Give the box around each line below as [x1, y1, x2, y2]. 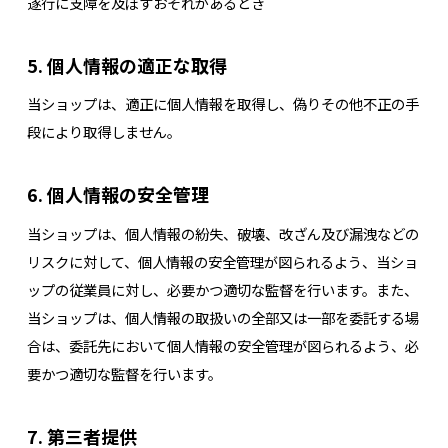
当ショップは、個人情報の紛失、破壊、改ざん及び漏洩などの [26, 222, 419, 244]
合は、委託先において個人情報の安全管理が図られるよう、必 [26, 334, 419, 356]
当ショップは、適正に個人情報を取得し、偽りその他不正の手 [26, 93, 419, 115]
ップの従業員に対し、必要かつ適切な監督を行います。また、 [26, 278, 418, 300]
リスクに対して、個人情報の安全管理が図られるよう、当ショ [26, 250, 418, 272]
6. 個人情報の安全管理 [26, 181, 209, 208]
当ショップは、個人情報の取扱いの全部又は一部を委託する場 [26, 306, 419, 328]
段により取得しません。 [26, 121, 181, 143]
